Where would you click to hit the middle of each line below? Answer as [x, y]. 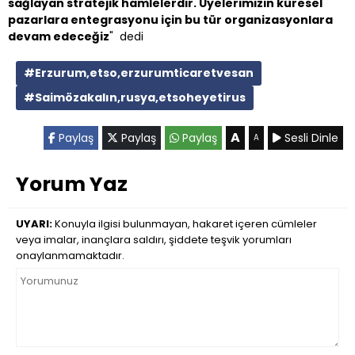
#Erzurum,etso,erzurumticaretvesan [139, 73]
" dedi [126, 36]
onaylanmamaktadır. [70, 255]
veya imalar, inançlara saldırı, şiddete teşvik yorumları [154, 239]
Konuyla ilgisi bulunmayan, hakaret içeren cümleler [185, 223]
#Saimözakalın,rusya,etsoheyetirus [135, 97]
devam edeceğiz [59, 36]
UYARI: [34, 223]
